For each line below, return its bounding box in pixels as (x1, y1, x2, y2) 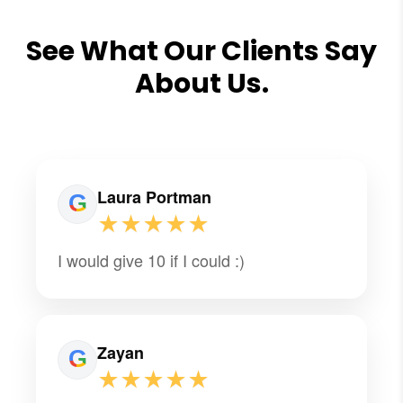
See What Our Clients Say (26, 31, 377, 70)
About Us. (134, 64, 269, 103)
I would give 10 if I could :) (58, 247, 246, 272)
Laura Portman (97, 184, 212, 209)
